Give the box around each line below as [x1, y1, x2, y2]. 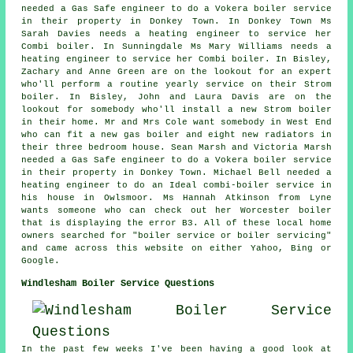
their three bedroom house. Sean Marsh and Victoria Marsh [21, 143, 332, 153]
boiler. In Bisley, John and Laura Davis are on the [21, 92, 332, 102]
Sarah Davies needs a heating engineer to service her [21, 29, 332, 39]
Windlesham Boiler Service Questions [21, 278, 215, 290]
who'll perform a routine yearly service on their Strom [21, 80, 332, 90]
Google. [21, 256, 61, 266]
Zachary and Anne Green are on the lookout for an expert [21, 67, 332, 77]
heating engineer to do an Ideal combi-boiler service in [21, 180, 332, 191]
